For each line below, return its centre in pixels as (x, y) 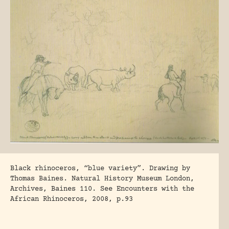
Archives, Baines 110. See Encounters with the (102, 189)
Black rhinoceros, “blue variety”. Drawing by (100, 168)
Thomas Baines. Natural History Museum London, (102, 179)
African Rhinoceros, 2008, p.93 (72, 199)
